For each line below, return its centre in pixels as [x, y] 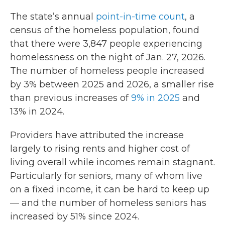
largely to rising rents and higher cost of [100, 149]
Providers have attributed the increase [97, 135]
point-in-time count [140, 17]
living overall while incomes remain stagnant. [113, 162]
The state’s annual [53, 17]
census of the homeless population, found [105, 30]
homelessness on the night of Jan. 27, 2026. [108, 57]
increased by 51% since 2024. [75, 216]
